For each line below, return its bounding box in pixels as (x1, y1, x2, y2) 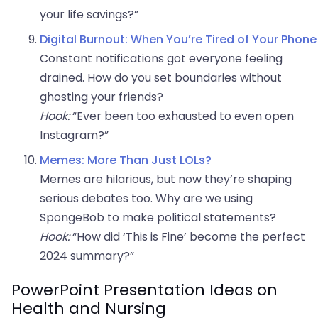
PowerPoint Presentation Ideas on (11, 279, 278, 302)
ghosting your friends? (40, 89, 163, 106)
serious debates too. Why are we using (40, 190, 253, 207)
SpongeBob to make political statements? (40, 209, 276, 226)
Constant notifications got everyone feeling (40, 50, 283, 67)
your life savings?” (40, 6, 138, 23)
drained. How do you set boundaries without (40, 70, 282, 87)
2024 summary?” (40, 248, 134, 265)
